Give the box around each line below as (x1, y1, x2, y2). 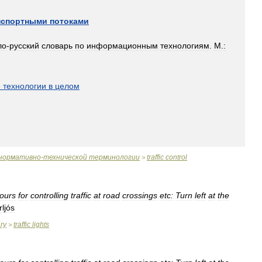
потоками (50, 16, 89, 26)
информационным (87, 41, 158, 50)
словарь (42, 41, 73, 50)
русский (9, 41, 39, 50)
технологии (3, 81, 46, 91)
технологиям (160, 41, 209, 50)
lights (32, 220, 49, 229)
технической (43, 153, 87, 161)
